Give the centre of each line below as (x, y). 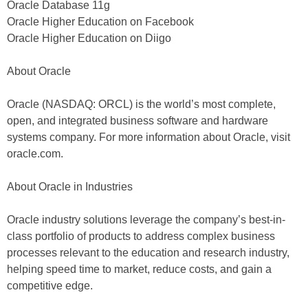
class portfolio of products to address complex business (141, 236)
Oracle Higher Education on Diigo (89, 38)
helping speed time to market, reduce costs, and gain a (139, 269)
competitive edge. (50, 286)
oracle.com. (35, 154)
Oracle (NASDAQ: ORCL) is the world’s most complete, (141, 104)
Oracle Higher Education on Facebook (100, 22)
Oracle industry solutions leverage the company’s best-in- (146, 220)
